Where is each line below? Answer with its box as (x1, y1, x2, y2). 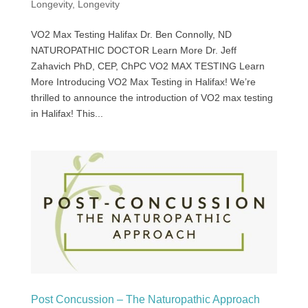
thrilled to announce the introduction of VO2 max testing (30, 92, 273, 104)
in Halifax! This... (30, 108, 103, 120)
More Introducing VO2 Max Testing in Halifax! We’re (30, 76, 256, 88)
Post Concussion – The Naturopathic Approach (30, 294, 260, 306)
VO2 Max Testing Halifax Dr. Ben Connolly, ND (30, 29, 232, 41)
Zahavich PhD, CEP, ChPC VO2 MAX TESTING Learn (30, 60, 265, 72)
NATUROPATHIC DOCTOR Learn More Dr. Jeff (30, 45, 236, 56)
